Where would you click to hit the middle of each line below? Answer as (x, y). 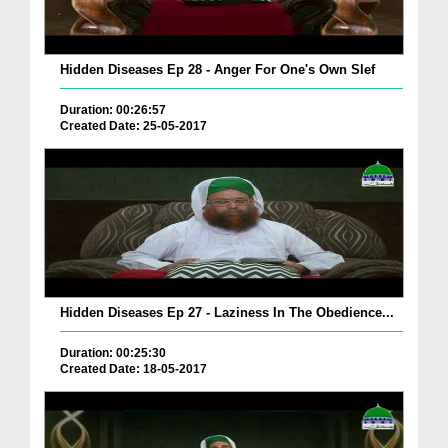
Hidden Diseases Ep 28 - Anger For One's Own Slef (217, 70)
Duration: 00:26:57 (113, 110)
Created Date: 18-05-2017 (133, 369)
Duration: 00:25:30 (113, 353)
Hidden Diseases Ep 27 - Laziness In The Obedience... (227, 312)
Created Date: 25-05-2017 (133, 126)
